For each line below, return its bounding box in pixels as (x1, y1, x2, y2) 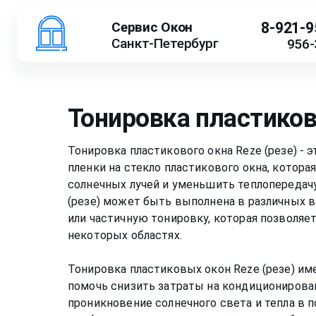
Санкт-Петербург (111, 35, 219, 51)
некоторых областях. (68, 228, 182, 242)
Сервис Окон (111, 18, 193, 35)
